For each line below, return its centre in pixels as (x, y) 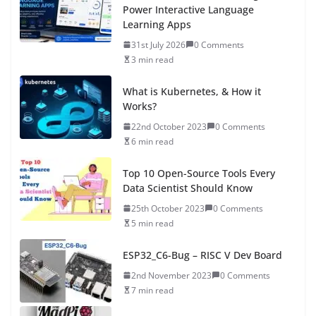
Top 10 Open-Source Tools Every (199, 173)
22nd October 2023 (169, 126)
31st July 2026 (158, 44)
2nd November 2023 (171, 275)
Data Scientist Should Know (188, 188)
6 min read (152, 141)
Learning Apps (157, 24)
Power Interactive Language (188, 9)
